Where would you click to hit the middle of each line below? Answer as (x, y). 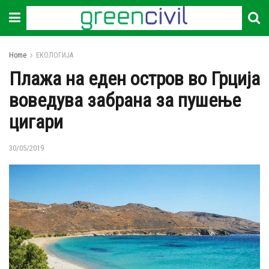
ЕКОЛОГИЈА (55, 55)
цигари (36, 122)
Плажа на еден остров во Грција (134, 79)
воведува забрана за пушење (125, 100)
